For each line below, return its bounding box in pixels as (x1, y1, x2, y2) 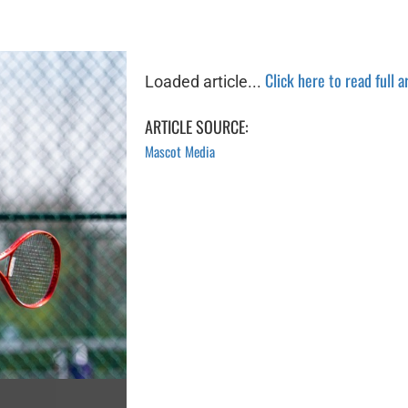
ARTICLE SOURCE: (145, 115, 249, 138)
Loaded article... (145, 72, 265, 91)
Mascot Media (145, 141, 215, 161)
